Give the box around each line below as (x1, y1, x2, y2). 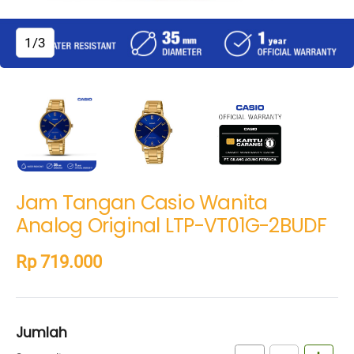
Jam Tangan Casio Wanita (15, 189, 268, 217)
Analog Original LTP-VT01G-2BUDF (15, 212, 326, 240)
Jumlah (15, 322, 67, 342)
